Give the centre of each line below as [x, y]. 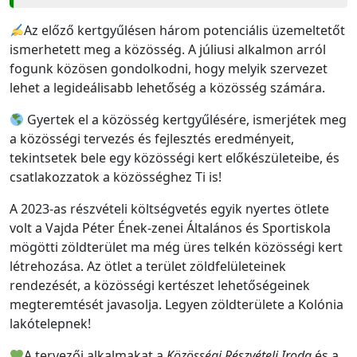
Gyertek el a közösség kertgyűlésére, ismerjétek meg [186, 119]
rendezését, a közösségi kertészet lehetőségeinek [160, 285]
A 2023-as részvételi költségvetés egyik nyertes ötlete [169, 208]
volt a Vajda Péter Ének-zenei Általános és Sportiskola [170, 228]
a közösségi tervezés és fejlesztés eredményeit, [152, 138]
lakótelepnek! [50, 323]
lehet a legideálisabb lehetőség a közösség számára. [169, 87]
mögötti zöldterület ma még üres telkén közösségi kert [176, 247]
